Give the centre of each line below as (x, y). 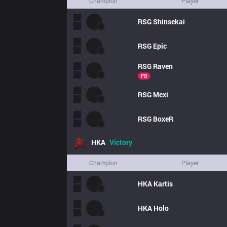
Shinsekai (169, 22)
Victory (121, 142)
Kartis (163, 184)
